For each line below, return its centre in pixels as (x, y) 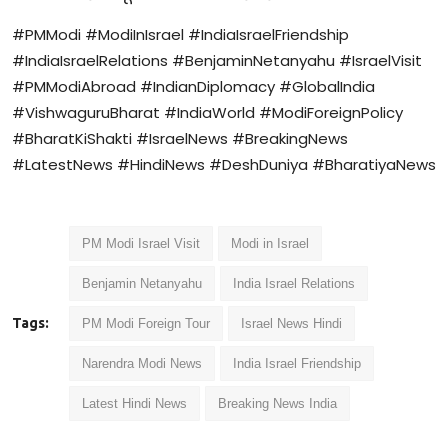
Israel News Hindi (291, 324)
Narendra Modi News (142, 364)
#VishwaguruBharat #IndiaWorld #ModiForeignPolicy (207, 113)
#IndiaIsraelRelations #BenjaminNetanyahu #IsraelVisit (217, 61)
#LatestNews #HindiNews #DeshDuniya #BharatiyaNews (224, 165)
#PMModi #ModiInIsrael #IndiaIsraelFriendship (180, 35)
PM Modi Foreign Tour (146, 324)
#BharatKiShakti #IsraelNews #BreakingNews (180, 139)
